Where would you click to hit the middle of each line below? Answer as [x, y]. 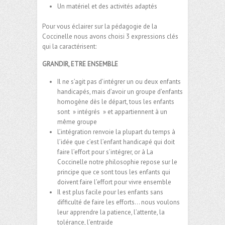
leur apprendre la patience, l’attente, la [111, 212]
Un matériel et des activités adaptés [107, 7]
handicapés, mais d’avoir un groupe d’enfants [120, 92]
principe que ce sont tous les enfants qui [114, 172]
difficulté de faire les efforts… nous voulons [119, 202]
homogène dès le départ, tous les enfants [116, 102]
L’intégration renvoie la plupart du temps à [116, 132]
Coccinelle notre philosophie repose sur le [117, 162]
